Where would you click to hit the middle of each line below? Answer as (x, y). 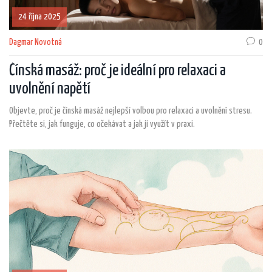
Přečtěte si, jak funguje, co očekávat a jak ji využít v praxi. (102, 124)
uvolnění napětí (50, 89)
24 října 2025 (39, 17)
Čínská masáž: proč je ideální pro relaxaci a (117, 71)
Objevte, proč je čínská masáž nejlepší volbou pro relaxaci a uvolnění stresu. (131, 111)
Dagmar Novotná (36, 42)
